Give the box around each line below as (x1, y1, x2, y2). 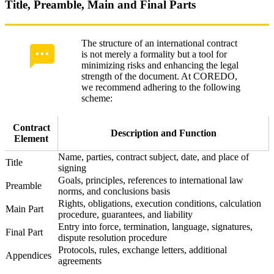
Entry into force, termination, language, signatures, (58, 221, 253, 232)
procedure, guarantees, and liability (58, 209, 193, 220)
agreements (58, 256, 102, 267)
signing (58, 163, 86, 174)
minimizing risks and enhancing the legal (81, 60, 239, 71)
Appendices (6, 250, 51, 261)
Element (14, 133, 48, 144)
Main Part (6, 204, 43, 215)
